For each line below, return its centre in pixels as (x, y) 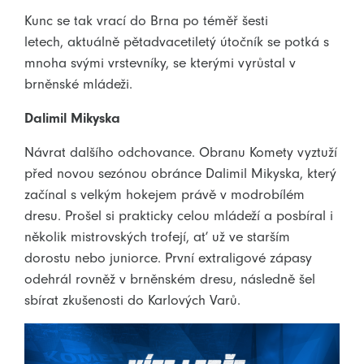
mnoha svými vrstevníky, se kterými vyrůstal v (160, 62)
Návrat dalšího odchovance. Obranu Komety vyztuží (181, 152)
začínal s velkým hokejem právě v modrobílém (165, 194)
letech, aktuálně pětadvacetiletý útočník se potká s (177, 41)
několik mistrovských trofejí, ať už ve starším (157, 236)
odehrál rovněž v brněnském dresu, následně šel (170, 278)
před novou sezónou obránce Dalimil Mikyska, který (180, 173)
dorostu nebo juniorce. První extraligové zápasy (168, 257)
